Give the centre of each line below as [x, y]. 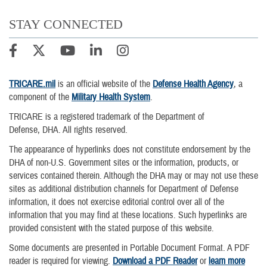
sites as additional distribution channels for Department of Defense [124, 189]
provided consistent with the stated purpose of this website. [111, 229]
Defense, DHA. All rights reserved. [68, 130]
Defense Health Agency [193, 84]
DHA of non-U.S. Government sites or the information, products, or [124, 163]
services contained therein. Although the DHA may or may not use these [133, 176]
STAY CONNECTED [66, 24]
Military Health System [111, 97]
